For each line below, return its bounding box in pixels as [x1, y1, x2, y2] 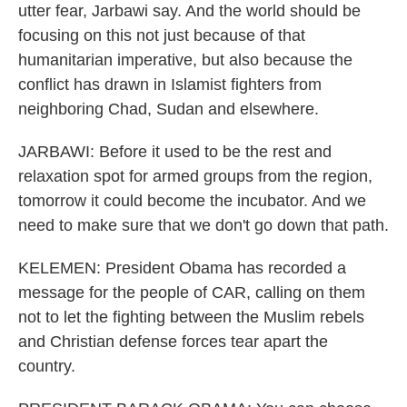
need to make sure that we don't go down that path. [18, 216, 389, 234]
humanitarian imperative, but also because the [18, 51, 352, 69]
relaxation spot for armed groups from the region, [18, 167, 372, 185]
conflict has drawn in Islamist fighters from [18, 75, 322, 94]
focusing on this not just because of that [18, 26, 305, 45]
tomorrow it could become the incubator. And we [18, 192, 366, 210]
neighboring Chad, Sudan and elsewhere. [18, 100, 319, 118]
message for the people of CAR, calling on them [18, 283, 365, 302]
